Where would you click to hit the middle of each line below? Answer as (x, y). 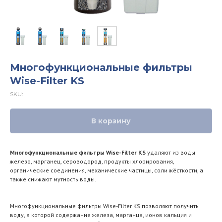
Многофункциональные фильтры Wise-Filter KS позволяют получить (104, 206)
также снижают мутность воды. (53, 179)
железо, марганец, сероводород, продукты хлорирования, (92, 161)
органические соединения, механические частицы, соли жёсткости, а (107, 170)
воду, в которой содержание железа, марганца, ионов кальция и (101, 215)
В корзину (111, 121)
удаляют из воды (170, 152)
